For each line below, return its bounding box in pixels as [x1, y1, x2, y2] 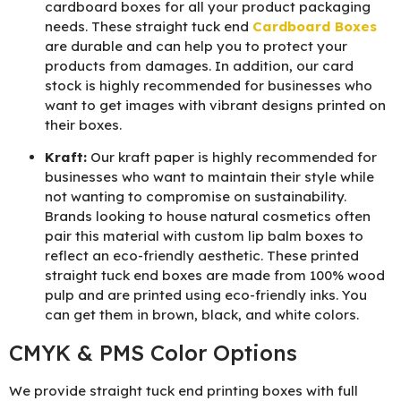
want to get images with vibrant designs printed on [45, 96, 386, 114]
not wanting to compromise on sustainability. [45, 188, 346, 206]
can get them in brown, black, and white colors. [45, 306, 359, 324]
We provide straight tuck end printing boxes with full [9, 381, 358, 399]
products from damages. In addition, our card [45, 56, 354, 74]
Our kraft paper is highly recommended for [87, 149, 377, 166]
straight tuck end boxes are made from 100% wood [45, 267, 385, 285]
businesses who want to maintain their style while [45, 168, 374, 186]
